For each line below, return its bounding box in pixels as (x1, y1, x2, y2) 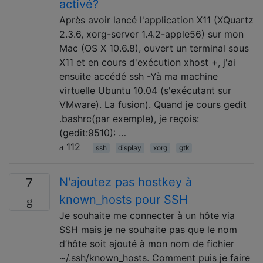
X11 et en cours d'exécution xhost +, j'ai (59, 56, 235, 68)
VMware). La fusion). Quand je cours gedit (59, 99, 247, 110)
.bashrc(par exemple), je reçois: (59, 113, 199, 124)
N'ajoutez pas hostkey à (59, 175, 192, 189)
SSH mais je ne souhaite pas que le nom (59, 224, 237, 235)
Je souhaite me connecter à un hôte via (59, 210, 235, 221)
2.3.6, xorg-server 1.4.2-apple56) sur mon (59, 28, 244, 40)
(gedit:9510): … (59, 127, 126, 139)
